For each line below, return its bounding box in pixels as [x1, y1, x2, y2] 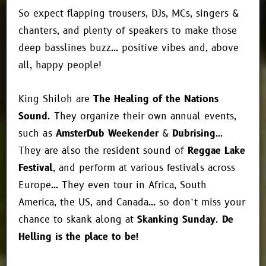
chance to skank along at [18, 213, 137, 227]
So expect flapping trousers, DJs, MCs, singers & [18, 7, 239, 21]
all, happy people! [18, 59, 102, 72]
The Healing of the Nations [93, 93, 218, 106]
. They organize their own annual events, [47, 110, 236, 123]
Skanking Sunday [137, 213, 216, 227]
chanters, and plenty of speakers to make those [18, 24, 237, 38]
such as [18, 127, 56, 141]
